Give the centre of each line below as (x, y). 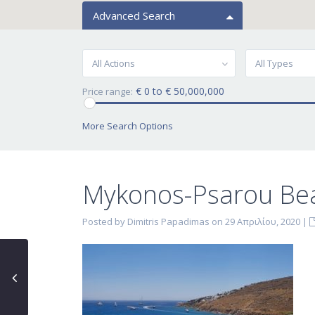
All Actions (114, 63)
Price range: (108, 91)
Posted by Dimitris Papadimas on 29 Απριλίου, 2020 (191, 221)
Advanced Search (134, 15)
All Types (274, 63)
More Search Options (128, 126)
